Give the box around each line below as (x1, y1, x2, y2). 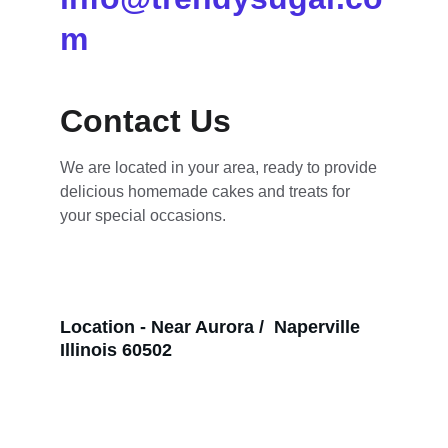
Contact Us (60, 103, 231, 139)
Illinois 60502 (60, 340, 172, 360)
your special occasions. (60, 207, 226, 224)
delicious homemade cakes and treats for (60, 183, 354, 200)
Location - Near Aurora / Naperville (60, 317, 365, 337)
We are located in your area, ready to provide (60, 159, 381, 176)
